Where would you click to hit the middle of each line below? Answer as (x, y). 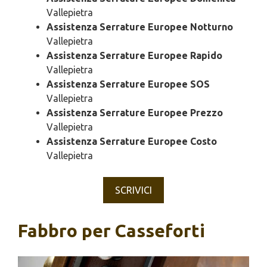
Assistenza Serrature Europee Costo (132, 142)
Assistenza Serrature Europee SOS (128, 84)
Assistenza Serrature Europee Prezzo (135, 113)
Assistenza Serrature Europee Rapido (134, 56)
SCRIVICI (133, 190)
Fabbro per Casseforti (111, 231)
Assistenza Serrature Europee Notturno (140, 27)
